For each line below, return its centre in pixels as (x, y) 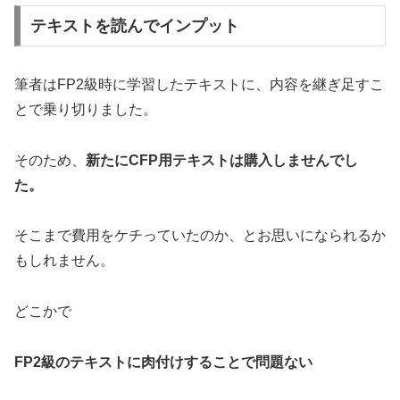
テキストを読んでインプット (134, 25)
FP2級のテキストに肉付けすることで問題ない (163, 362)
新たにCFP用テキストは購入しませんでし (222, 160)
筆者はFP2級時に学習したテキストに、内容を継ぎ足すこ (199, 84)
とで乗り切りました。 (86, 109)
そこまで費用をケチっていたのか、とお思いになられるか (200, 236)
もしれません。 (64, 261)
